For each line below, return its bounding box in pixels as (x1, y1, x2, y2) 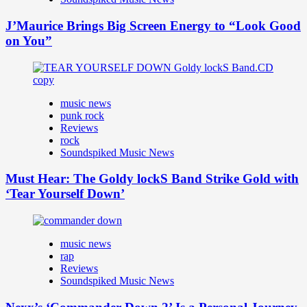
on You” (5, 33, 52, 48)
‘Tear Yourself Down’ (5, 186, 125, 201)
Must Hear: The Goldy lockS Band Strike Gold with (5, 171, 299, 186)
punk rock (60, 109, 104, 121)
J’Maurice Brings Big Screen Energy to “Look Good (5, 18, 301, 33)
